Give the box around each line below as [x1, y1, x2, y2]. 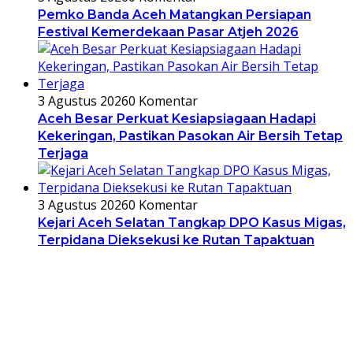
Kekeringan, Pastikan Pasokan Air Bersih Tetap [38, 128, 343, 143]
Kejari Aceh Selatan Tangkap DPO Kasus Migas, [38, 214, 346, 230]
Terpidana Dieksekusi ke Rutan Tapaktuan [38, 232, 314, 247]
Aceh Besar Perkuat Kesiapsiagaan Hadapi [38, 110, 316, 126]
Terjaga [38, 145, 88, 161]
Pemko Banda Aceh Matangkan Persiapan [38, 6, 311, 22]
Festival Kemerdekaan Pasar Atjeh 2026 [38, 24, 299, 39]
